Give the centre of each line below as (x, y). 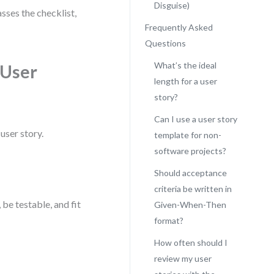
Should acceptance (190, 173)
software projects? (190, 151)
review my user (183, 258)
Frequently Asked (179, 27)
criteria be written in (193, 189)
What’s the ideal (185, 65)
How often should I (191, 243)
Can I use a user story (195, 119)
